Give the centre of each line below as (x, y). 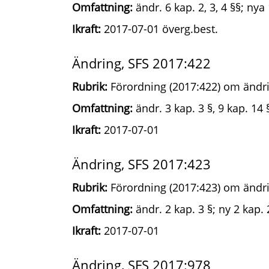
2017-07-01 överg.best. (159, 29)
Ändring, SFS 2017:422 (141, 63)
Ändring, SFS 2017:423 (141, 164)
